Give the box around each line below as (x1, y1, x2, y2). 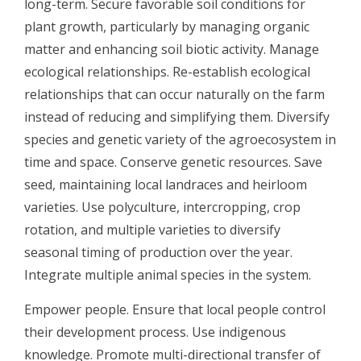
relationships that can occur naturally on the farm (24, 85, 325, 103)
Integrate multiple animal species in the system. (24, 265, 311, 284)
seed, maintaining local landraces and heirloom (24, 175, 307, 193)
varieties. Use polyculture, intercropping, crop (24, 197, 301, 216)
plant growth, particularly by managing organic (24, 17, 309, 35)
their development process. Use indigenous (24, 322, 286, 341)
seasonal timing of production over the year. (24, 243, 293, 261)
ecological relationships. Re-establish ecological (24, 62, 310, 81)
